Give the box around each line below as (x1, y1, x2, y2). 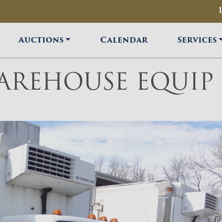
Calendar (100, 33, 148, 46)
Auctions (18, 33, 64, 46)
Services (177, 33, 217, 46)
